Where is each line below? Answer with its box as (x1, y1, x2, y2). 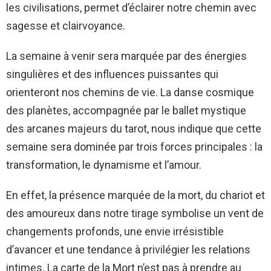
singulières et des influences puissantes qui (6, 67, 218, 80)
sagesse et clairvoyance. (6, 19, 125, 32)
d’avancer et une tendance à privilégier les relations (6, 243, 250, 256)
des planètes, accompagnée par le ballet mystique (6, 103, 246, 117)
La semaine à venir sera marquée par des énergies (6, 49, 247, 62)
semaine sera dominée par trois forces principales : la (6, 140, 263, 153)
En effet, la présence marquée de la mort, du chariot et (6, 188, 265, 201)
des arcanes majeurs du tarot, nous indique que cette (6, 122, 261, 135)
